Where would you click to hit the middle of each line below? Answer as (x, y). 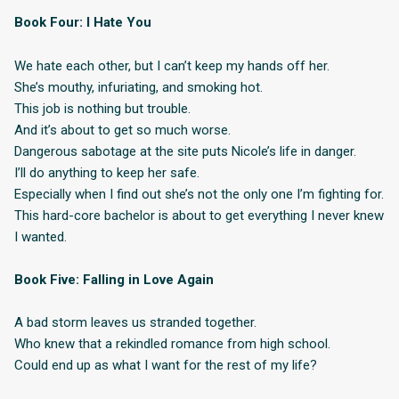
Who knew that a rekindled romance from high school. (172, 344)
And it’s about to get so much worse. (122, 130)
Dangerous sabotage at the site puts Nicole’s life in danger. (185, 151)
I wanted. (41, 236)
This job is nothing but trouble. (102, 108)
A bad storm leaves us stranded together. (135, 323)
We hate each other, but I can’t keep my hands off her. (172, 65)
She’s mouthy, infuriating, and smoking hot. (138, 87)
